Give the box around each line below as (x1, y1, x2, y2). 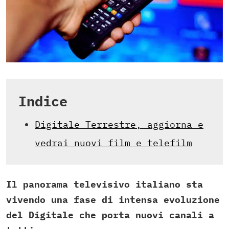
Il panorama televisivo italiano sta (6, 178, 203, 191)
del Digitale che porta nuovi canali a (6, 209, 214, 221)
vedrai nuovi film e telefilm (35, 137, 192, 149)
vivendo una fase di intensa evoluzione (6, 194, 220, 206)
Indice (18, 92, 67, 110)
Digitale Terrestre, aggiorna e (35, 119, 203, 131)
